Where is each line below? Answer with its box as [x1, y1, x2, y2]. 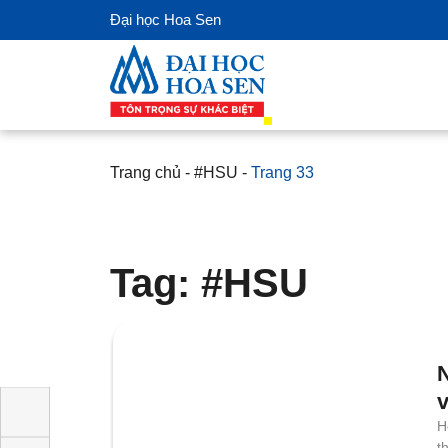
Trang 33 [268, 163, 337, 183]
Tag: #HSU [109, 258, 317, 307]
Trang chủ [109, 163, 188, 183]
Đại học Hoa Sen [109, 10, 224, 29]
